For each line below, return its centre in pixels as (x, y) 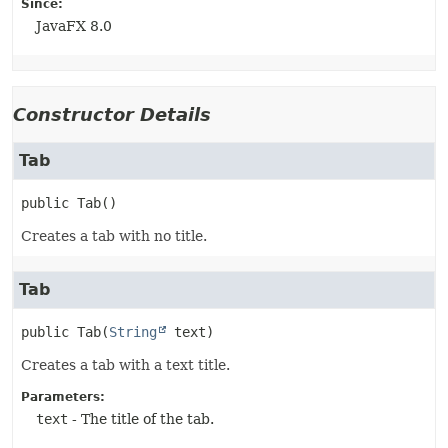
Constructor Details (112, 114)
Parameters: (63, 397)
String (133, 332)
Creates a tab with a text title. (125, 365)
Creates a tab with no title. (114, 236)
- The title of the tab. (141, 419)
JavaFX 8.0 (74, 26)
